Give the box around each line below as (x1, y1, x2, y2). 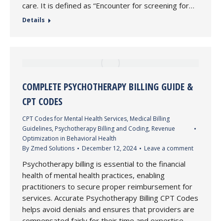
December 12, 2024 (82, 144, 137, 152)
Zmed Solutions (31, 144, 74, 152)
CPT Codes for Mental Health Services (22, 114, 127, 123)
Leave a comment (144, 144, 193, 152)
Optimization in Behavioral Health (22, 134, 116, 143)
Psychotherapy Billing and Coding (55, 124, 148, 133)
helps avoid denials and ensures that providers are (22, 204, 194, 214)
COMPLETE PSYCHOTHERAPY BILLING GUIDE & (22, 80, 193, 93)
